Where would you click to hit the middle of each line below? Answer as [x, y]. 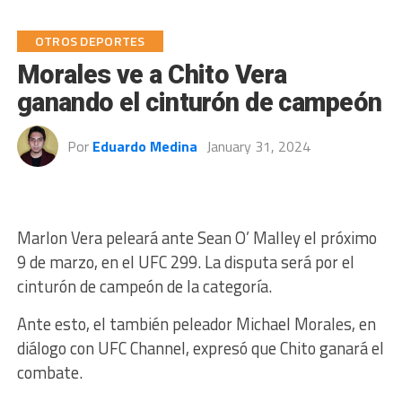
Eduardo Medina [144, 146]
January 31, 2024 [258, 146]
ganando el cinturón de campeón [199, 102]
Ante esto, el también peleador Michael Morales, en [196, 324]
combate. [49, 372]
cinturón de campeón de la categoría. [144, 286]
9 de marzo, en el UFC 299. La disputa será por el [185, 262]
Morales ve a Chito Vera [152, 74]
